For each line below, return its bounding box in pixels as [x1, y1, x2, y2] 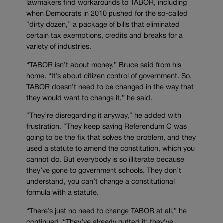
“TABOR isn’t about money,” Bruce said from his [26, 62, 181, 69]
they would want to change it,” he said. [26, 95, 152, 102]
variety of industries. [26, 44, 91, 51]
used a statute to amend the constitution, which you [26, 146, 195, 153]
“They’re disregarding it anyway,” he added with [26, 113, 181, 120]
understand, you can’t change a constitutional [26, 179, 175, 186]
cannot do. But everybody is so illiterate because [26, 157, 184, 164]
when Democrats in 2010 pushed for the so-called [26, 11, 188, 18]
